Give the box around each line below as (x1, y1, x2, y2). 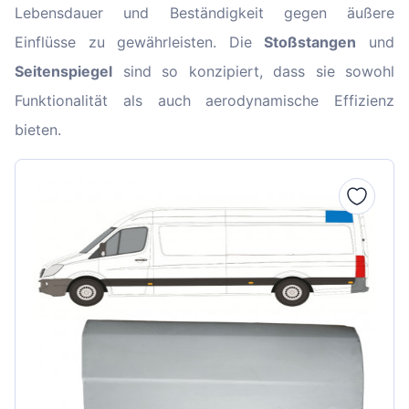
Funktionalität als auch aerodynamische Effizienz (15, 90, 394, 110)
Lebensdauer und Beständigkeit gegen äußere (15, 3, 394, 22)
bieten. (15, 120, 61, 139)
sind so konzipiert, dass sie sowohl (112, 61, 394, 80)
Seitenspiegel (15, 61, 112, 80)
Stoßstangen (264, 32, 357, 51)
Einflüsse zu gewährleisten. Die (15, 32, 265, 51)
